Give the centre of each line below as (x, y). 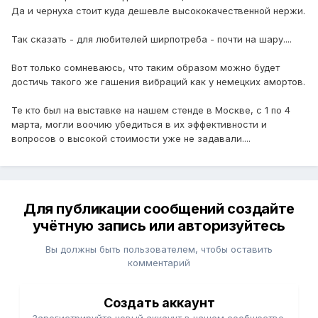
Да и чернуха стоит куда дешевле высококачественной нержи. (158, 10)
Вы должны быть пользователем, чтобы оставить (159, 250)
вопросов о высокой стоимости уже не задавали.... (131, 138)
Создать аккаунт (159, 303)
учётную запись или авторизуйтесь (159, 226)
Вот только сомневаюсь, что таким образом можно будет (146, 67)
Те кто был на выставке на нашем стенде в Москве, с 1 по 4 (151, 110)
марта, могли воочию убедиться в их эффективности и (139, 124)
